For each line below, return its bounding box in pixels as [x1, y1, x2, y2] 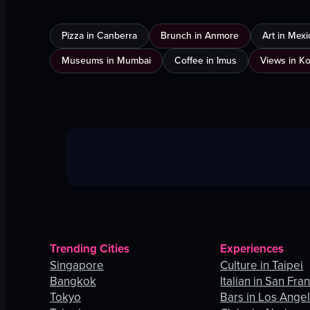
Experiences [220, 240, 284, 258]
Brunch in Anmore [161, 28, 239, 44]
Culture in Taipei [220, 257, 304, 275]
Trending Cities [50, 240, 129, 258]
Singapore [50, 257, 104, 275]
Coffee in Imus [174, 53, 237, 69]
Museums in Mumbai [62, 53, 151, 69]
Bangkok [50, 273, 96, 291]
